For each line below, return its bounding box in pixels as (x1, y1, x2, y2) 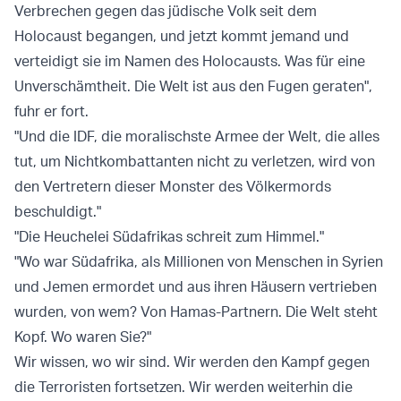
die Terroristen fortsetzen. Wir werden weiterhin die (14, 378, 353, 397)
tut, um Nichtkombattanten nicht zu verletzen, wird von (14, 152, 375, 171)
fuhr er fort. (14, 102, 89, 121)
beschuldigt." (14, 202, 101, 221)
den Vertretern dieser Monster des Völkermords (14, 177, 331, 196)
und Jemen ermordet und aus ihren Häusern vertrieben (14, 277, 377, 296)
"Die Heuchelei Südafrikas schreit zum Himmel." (14, 227, 324, 246)
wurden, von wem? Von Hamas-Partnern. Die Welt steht (14, 303, 378, 321)
